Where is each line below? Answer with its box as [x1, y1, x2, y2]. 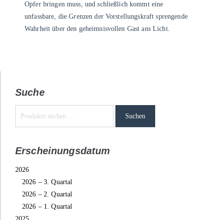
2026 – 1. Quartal [22, 203, 73, 211]
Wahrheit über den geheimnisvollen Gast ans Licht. [25, 25, 170, 32]
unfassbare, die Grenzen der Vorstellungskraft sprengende [25, 12, 188, 20]
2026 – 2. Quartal [22, 191, 73, 198]
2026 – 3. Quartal [22, 178, 73, 186]
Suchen [125, 112, 146, 120]
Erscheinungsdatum [15, 145, 110, 157]
